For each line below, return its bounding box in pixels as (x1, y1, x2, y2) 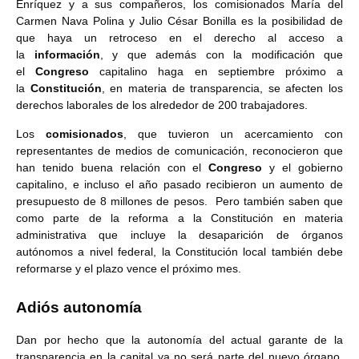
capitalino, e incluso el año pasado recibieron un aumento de (16, 177, 343, 191)
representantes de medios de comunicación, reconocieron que (16, 143, 343, 157)
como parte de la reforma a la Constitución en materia (16, 211, 343, 224)
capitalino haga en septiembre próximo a (99, 65, 344, 79)
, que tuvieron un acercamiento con (123, 127, 343, 140)
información (34, 48, 100, 62)
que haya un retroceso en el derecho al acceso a (16, 31, 343, 45)
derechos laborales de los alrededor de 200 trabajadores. (16, 99, 308, 112)
